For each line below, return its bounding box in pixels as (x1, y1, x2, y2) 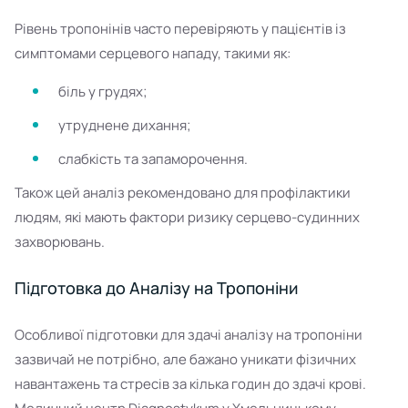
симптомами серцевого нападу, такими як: (15, 44, 291, 63)
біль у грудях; (58, 82, 148, 101)
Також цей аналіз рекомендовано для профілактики (15, 183, 351, 202)
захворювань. (15, 232, 105, 251)
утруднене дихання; (58, 116, 191, 135)
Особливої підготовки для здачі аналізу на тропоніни (15, 325, 362, 344)
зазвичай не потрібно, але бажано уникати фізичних (15, 350, 356, 369)
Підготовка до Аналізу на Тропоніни (15, 277, 298, 299)
